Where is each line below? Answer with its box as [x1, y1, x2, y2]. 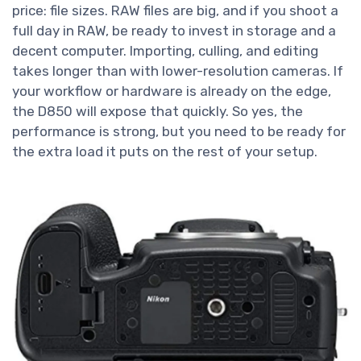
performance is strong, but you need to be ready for [12, 123, 346, 140]
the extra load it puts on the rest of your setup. [12, 143, 317, 160]
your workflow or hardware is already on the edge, [12, 83, 331, 100]
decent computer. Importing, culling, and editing [12, 43, 318, 60]
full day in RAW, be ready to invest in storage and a [12, 23, 336, 39]
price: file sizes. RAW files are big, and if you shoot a [12, 2, 338, 19]
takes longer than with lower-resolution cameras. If [12, 63, 343, 80]
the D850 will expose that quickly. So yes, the [12, 103, 303, 120]
